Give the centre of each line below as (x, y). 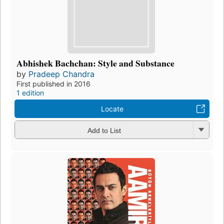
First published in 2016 (53, 84)
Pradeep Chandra (61, 74)
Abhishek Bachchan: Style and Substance (95, 63)
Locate (112, 109)
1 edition (30, 93)
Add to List (104, 130)
